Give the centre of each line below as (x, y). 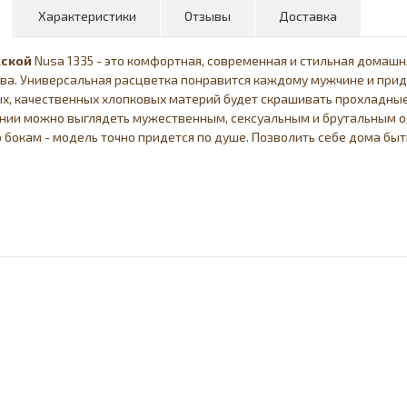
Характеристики (88, 16)
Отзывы (208, 16)
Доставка (308, 16)
